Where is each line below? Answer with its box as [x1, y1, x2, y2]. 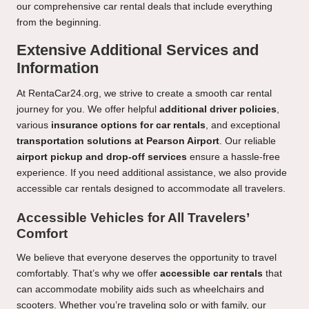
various [17, 119, 51, 130]
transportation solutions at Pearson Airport [17, 135, 219, 146]
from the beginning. [17, 17, 101, 28]
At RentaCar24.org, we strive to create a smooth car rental [17, 88, 272, 99]
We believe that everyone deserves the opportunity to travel [17, 252, 277, 263]
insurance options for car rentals [51, 119, 206, 130]
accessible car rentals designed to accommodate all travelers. [17, 183, 286, 194]
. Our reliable [219, 135, 276, 146]
